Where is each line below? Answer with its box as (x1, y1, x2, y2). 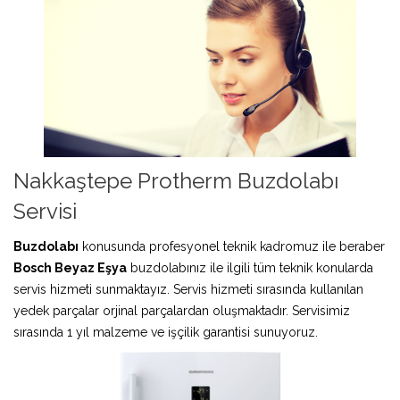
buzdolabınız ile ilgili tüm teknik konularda (127, 260, 373, 275)
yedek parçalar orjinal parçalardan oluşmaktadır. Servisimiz (13, 303, 350, 318)
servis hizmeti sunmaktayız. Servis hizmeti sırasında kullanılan (13, 281, 363, 296)
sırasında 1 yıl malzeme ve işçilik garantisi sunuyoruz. (13, 324, 318, 339)
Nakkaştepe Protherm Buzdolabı (13, 167, 338, 194)
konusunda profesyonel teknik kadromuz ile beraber (79, 238, 385, 254)
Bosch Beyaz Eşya (13, 260, 127, 275)
